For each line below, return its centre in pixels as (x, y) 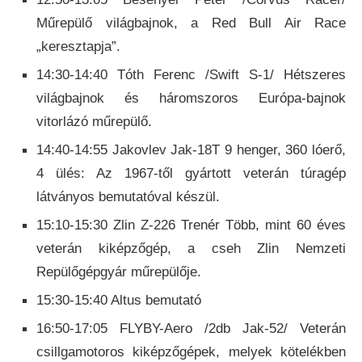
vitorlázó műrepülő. (94, 122)
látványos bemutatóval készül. (128, 197)
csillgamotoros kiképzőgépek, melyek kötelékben (191, 352)
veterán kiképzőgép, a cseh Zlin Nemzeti (191, 249)
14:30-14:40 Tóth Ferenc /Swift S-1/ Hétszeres (191, 75)
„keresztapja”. (78, 47)
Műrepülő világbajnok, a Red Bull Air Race (191, 23)
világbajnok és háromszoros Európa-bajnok (191, 99)
